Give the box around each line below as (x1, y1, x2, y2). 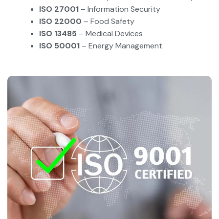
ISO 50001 (39, 40, 80, 51)
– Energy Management (80, 40, 162, 51)
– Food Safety (82, 16, 134, 26)
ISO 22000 (39, 16, 82, 26)
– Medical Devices (77, 28, 143, 39)
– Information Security (79, 3, 160, 14)
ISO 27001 (39, 3, 79, 14)
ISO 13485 (39, 28, 77, 39)
